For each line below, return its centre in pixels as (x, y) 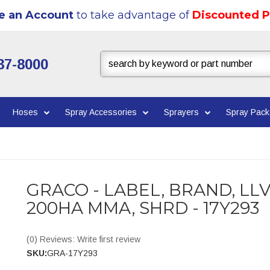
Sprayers (181, 112)
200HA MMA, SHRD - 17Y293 (143, 208)
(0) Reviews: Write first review (83, 239)
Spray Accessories (101, 112)
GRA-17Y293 (72, 253)
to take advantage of (133, 15)
